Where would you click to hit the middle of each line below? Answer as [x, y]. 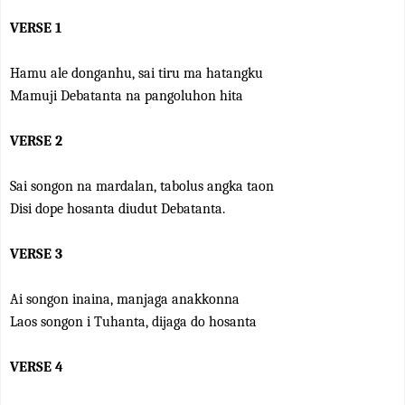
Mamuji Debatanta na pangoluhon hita [127, 96]
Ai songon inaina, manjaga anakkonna [125, 299]
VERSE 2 [36, 141]
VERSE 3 [36, 254]
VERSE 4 [37, 367]
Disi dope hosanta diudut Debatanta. [118, 209]
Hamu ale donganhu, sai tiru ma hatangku [137, 73]
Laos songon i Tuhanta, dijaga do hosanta [133, 322]
